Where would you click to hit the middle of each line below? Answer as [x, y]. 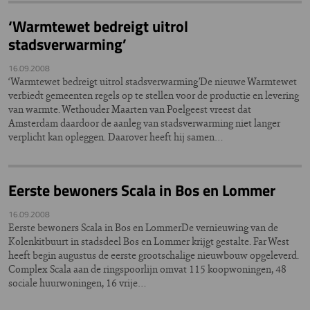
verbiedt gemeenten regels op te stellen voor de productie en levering [154, 95]
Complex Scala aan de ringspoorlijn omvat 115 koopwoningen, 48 [147, 269]
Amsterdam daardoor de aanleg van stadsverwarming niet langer [144, 123]
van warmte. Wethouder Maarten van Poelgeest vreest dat [130, 109]
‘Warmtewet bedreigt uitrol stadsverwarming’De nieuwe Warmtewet [153, 81]
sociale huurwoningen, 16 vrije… [77, 283]
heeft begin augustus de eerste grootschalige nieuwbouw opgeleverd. [154, 255]
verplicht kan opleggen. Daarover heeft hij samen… [116, 137]
